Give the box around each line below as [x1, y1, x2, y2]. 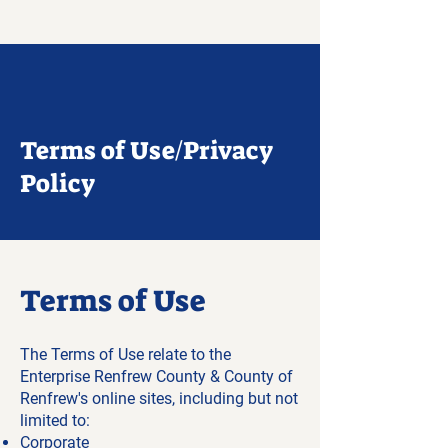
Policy [20, 167, 95, 200]
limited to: [20, 411, 90, 430]
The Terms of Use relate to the [20, 345, 231, 364]
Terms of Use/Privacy [20, 134, 273, 167]
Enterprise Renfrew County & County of [20, 367, 293, 386]
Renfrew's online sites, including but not [20, 389, 298, 408]
